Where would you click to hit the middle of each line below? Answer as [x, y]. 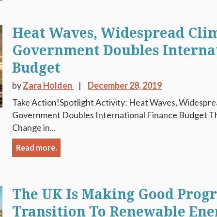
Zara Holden [48, 85]
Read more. [36, 147]
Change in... [34, 127]
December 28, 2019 [125, 85]
